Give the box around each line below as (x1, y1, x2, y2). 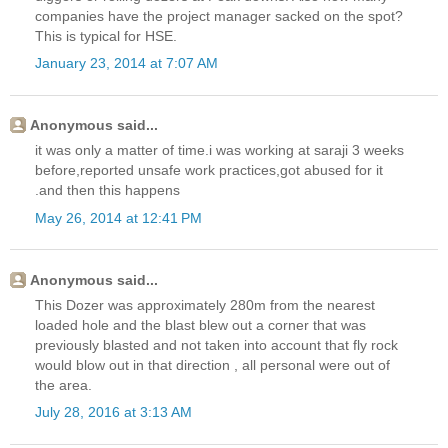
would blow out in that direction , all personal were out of (35, 356, 390, 373)
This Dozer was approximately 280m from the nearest (35, 296, 375, 313)
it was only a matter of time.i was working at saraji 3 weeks (35, 142, 404, 159)
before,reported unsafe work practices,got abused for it (35, 162, 383, 179)
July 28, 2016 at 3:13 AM (35, 404, 192, 421)
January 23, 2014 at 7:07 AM (35, 55, 218, 72)
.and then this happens (35, 182, 180, 199)
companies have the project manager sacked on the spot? (35, 7, 403, 24)
